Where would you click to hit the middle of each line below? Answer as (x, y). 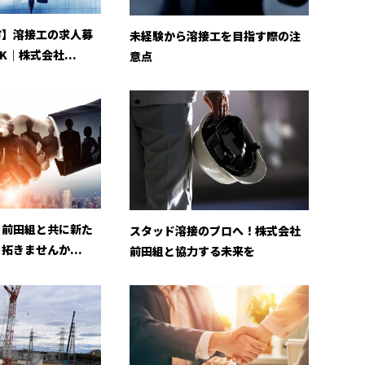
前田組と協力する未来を (192, 251)
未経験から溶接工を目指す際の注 (215, 36)
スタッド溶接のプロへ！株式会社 (215, 230)
